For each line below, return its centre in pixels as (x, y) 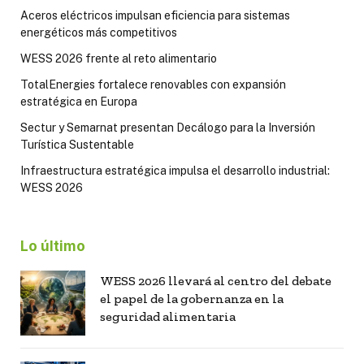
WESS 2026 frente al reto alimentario (119, 59)
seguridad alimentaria (168, 317)
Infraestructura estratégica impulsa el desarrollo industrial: (175, 171)
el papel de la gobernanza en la (192, 299)
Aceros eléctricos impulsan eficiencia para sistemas (155, 16)
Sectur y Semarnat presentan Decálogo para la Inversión (168, 128)
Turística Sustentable (77, 145)
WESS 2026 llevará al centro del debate (216, 281)
